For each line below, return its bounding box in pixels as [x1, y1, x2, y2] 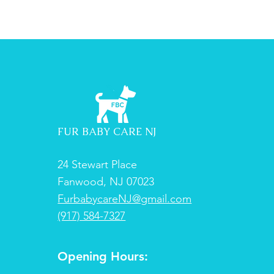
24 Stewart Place [57, 157, 138, 171]
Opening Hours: [57, 248, 149, 264]
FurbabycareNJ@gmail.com [57, 191, 192, 206]
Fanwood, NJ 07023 [57, 174, 155, 188]
